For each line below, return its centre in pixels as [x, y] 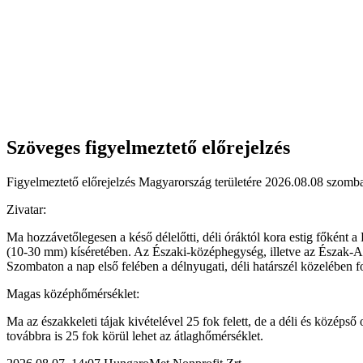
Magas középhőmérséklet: [73, 293]
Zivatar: [26, 209]
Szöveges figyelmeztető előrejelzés [148, 147]
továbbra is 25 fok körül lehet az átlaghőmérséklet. [135, 335]
